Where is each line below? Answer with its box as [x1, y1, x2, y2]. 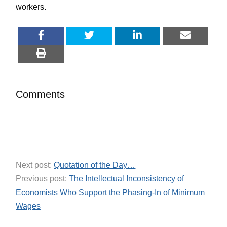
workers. [16, 2, 47, 11]
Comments [16, 88, 65, 100]
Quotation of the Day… [54, 160, 136, 169]
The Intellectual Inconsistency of [69, 174, 184, 183]
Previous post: [16, 174, 69, 183]
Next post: [16, 160, 54, 169]
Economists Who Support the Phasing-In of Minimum [16, 187, 205, 197]
